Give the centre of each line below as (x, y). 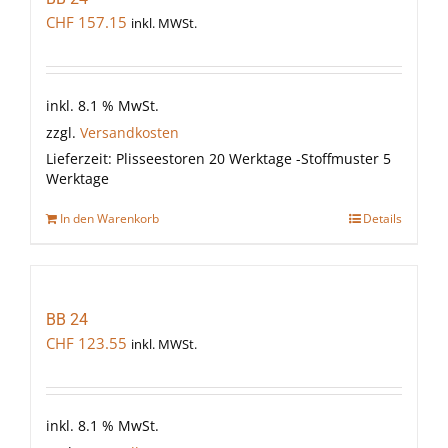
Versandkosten (129, 132)
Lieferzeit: (81, 159)
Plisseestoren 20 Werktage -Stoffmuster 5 (253, 159)
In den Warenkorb (109, 218)
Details (382, 218)
